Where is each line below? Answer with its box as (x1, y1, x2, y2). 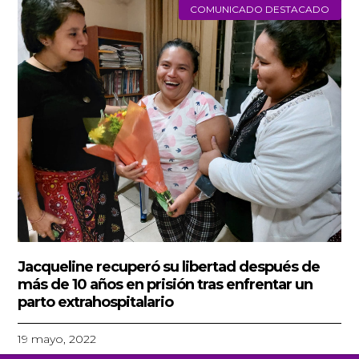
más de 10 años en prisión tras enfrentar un (18, 275, 313, 293)
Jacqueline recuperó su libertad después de (18, 257, 321, 276)
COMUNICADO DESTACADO (190, 2, 330, 15)
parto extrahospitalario (18, 292, 177, 311)
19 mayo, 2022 (18, 331, 97, 346)
